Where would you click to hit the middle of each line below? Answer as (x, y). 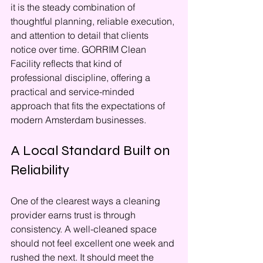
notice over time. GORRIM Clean (80, 49)
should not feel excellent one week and (94, 243)
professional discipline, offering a (82, 77)
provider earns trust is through (74, 215)
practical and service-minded (74, 92)
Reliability (40, 170)
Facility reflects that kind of (67, 63)
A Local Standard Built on (92, 151)
